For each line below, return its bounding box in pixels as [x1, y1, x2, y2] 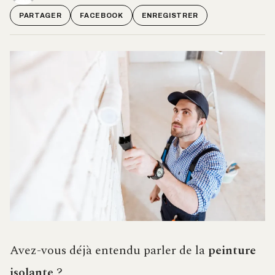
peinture [208, 241, 256, 260]
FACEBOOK [80, 11, 123, 19]
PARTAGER [19, 11, 62, 19]
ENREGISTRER [141, 11, 198, 19]
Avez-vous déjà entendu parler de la [10, 241, 208, 260]
